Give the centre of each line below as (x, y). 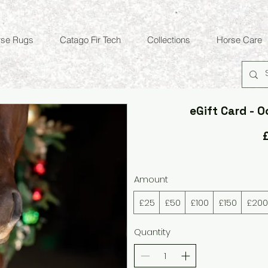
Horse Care (239, 40)
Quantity (152, 232)
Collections (168, 40)
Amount (151, 179)
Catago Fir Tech (90, 40)
